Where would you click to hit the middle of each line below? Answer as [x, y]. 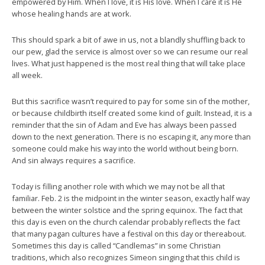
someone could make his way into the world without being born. [125, 148]
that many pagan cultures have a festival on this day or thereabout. [129, 233]
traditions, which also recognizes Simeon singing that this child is [126, 257]
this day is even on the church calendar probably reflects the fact [126, 222]
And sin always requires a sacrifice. [74, 160]
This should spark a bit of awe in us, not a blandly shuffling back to [129, 39]
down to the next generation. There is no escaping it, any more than [131, 136]
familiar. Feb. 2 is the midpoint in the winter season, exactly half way [131, 198]
